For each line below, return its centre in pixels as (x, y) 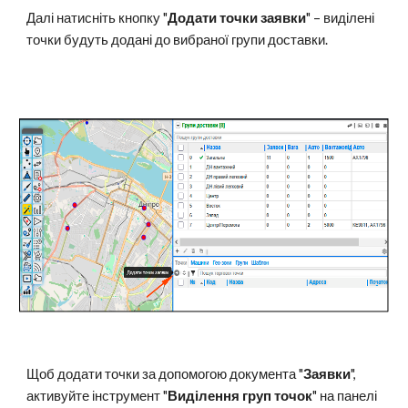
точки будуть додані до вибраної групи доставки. (178, 40)
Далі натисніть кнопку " (97, 18)
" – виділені (341, 18)
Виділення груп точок (240, 396)
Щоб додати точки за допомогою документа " (165, 374)
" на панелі (345, 396)
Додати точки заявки (237, 18)
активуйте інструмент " (97, 396)
